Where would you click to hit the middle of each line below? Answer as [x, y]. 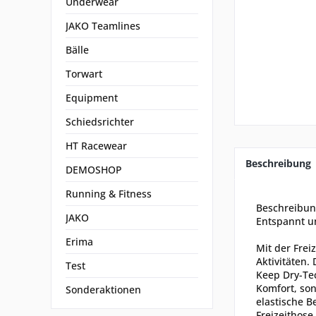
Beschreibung [278, 163]
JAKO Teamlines [103, 26]
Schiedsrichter [100, 122]
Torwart [84, 74]
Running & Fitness [109, 194]
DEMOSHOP [94, 170]
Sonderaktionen [103, 290]
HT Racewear [96, 146]
